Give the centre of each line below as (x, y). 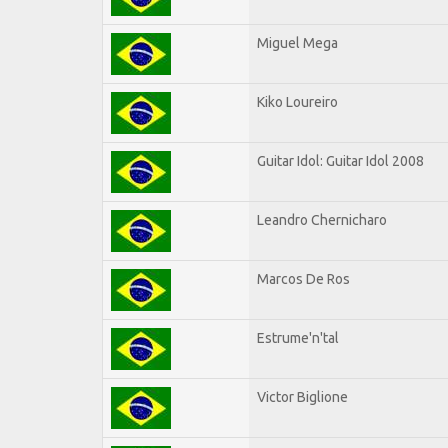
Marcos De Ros (303, 278)
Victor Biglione (302, 396)
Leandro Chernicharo (322, 219)
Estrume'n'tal (298, 337)
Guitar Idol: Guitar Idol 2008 (340, 160)
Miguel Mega (297, 42)
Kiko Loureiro (297, 101)
